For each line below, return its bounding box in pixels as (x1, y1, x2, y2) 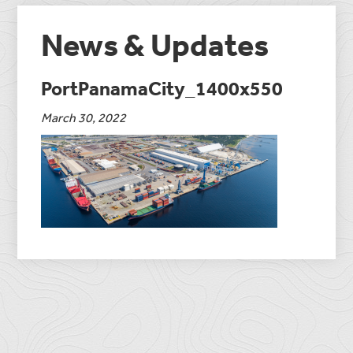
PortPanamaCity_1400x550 (41, 75, 284, 100)
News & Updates (41, 24, 269, 64)
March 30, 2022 (41, 109, 127, 125)
